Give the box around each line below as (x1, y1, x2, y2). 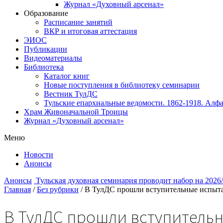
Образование (24, 9, 68, 17)
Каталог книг (44, 72, 90, 80)
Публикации (24, 45, 67, 53)
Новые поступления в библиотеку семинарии (44, 81, 200, 89)
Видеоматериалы (24, 54, 82, 62)
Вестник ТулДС (44, 90, 98, 98)
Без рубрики (37, 185, 79, 194)
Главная (4, 185, 31, 194)
